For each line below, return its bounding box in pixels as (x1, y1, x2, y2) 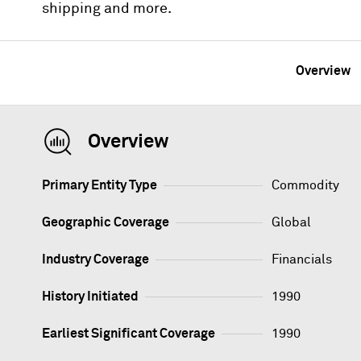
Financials (272, 252, 333, 266)
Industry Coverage (42, 252, 149, 266)
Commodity (272, 178, 340, 192)
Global (272, 215, 312, 229)
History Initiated (42, 289, 139, 303)
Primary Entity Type (42, 178, 157, 192)
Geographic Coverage (42, 215, 169, 229)
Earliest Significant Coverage (42, 326, 215, 340)
